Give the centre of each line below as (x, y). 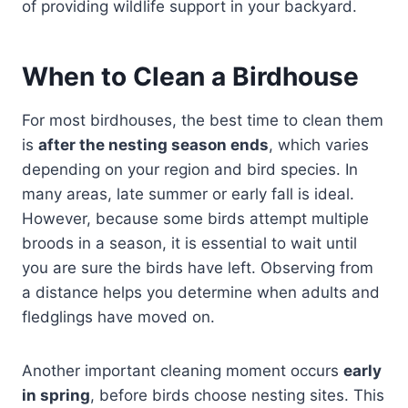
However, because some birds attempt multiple (195, 219)
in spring (56, 396)
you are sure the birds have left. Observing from (198, 268)
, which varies (319, 145)
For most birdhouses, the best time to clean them (203, 121)
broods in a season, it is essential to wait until (189, 244)
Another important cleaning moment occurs (183, 371)
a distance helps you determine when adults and (201, 293)
